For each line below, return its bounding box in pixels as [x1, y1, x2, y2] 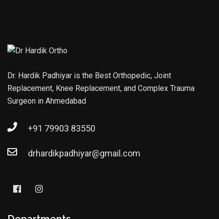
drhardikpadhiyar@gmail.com [28, 148, 140, 159]
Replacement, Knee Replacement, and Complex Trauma [7, 84, 195, 93]
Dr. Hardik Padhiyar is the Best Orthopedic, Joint [7, 71, 171, 81]
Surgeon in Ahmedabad [7, 96, 86, 106]
